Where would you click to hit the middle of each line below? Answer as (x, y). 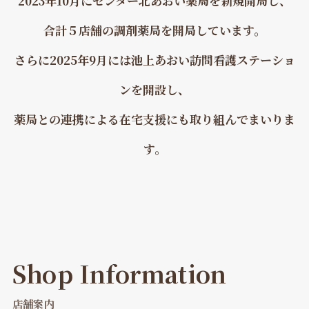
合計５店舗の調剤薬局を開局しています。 (154, 30)
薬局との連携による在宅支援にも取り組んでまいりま (154, 119)
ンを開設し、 (154, 89)
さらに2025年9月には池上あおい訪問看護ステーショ (154, 59)
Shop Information (119, 273)
